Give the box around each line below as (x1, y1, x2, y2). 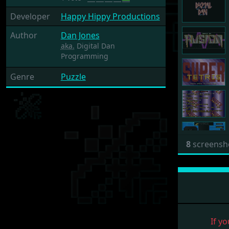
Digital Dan (74, 41, 115, 51)
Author (10, 30, 37, 41)
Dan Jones (60, 30, 100, 41)
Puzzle (60, 71, 86, 82)
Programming (60, 51, 108, 61)
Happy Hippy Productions (60, 11, 160, 22)
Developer (10, 11, 50, 22)
